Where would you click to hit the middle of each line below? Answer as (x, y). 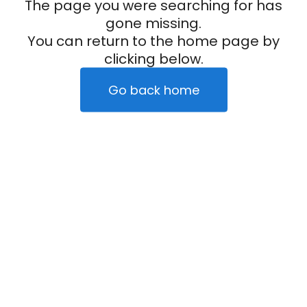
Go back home (153, 90)
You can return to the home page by (153, 41)
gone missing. (153, 23)
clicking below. (153, 59)
